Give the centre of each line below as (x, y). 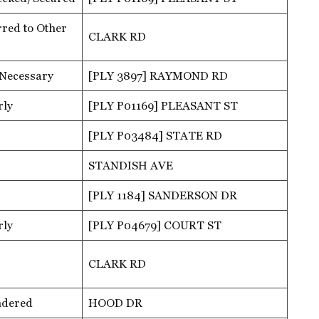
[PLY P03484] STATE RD (155, 135)
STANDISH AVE (131, 165)
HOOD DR (115, 303)
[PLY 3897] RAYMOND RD (158, 75)
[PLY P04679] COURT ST (155, 225)
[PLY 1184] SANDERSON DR (163, 195)
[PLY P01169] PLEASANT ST (163, 105)
